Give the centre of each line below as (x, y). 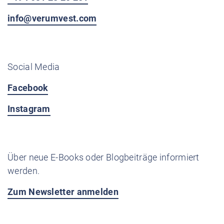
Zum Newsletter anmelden (63, 192)
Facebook (28, 88)
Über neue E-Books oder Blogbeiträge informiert (103, 157)
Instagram (29, 109)
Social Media (34, 67)
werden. (24, 171)
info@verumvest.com (52, 18)
